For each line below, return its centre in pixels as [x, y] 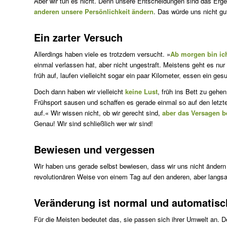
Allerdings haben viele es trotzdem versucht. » [102, 54]
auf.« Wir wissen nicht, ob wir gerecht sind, [98, 113]
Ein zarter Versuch [78, 37]
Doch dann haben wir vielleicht [79, 92]
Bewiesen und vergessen [94, 149]
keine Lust [140, 92]
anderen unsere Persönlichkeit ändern [94, 12]
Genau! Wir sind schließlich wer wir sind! [93, 124]
